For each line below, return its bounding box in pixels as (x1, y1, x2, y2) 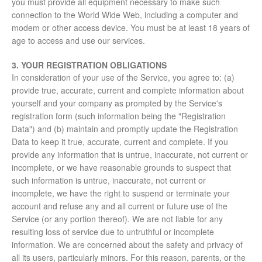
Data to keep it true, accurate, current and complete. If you (12, 136, 228, 148)
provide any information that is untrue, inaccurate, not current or (12, 149, 248, 161)
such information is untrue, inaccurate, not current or (12, 174, 206, 187)
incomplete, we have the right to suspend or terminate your (12, 187, 230, 199)
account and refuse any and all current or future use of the (12, 200, 227, 212)
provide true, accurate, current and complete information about (12, 84, 244, 96)
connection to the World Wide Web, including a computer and (12, 9, 238, 21)
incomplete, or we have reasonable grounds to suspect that (12, 161, 231, 174)
